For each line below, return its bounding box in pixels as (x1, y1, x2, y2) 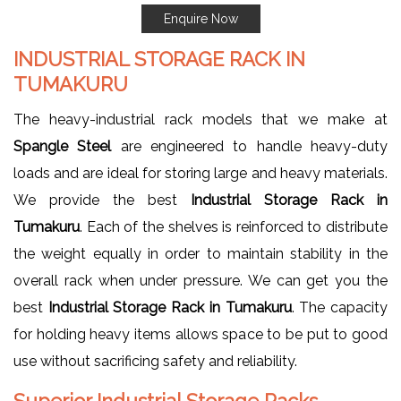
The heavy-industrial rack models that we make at (13, 110, 388, 128)
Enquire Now (163, 11, 238, 26)
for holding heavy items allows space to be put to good (13, 325, 388, 343)
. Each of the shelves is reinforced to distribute (80, 218, 388, 235)
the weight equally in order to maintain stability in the (13, 244, 388, 262)
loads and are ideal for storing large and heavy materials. (13, 164, 388, 182)
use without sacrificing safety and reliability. (13, 352, 297, 370)
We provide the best (13, 191, 191, 209)
